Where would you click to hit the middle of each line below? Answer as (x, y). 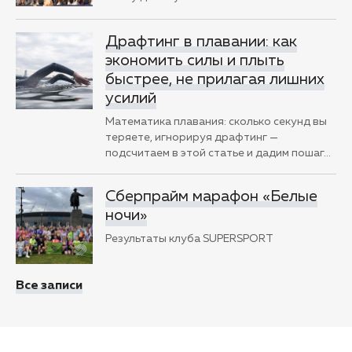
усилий (131, 99)
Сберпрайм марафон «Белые (211, 197)
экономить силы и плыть (195, 61)
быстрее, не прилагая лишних (215, 80)
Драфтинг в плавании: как (201, 42)
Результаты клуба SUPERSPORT (189, 239)
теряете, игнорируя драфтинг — (192, 138)
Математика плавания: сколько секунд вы (216, 122)
